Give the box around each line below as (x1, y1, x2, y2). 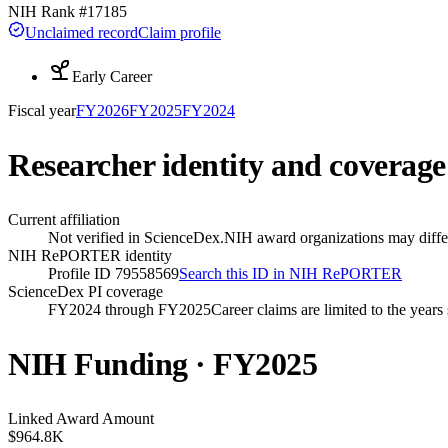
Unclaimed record (25, 23, 138, 41)
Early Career (72, 67, 152, 85)
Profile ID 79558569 (48, 264, 179, 282)
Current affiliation (8, 210, 120, 228)
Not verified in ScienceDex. (48, 228, 224, 246)
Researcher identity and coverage (8, 147, 446, 184)
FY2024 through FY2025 (48, 300, 211, 318)
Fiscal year (8, 101, 76, 119)
